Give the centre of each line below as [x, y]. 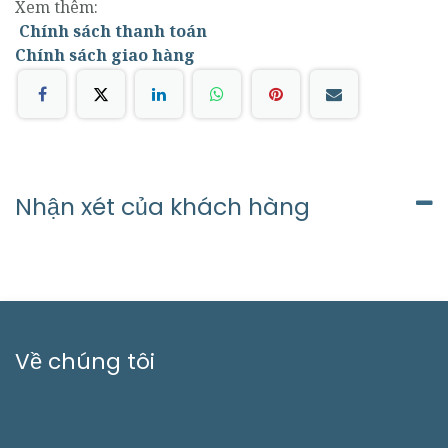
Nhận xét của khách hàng [162, 207]
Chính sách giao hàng [105, 54]
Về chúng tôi [85, 362]
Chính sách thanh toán [115, 30]
